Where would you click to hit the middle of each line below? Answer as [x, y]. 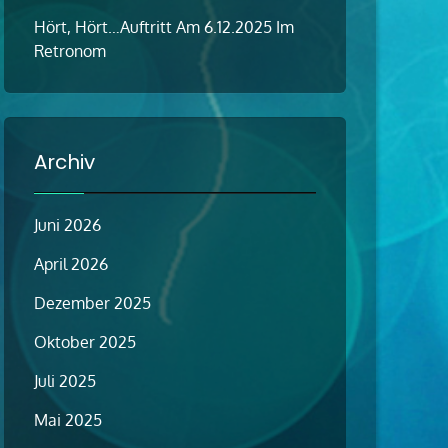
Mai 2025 [68, 420]
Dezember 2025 [92, 303]
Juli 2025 [65, 381]
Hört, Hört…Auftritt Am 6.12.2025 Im [164, 27]
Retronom [70, 51]
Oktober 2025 [85, 342]
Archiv [64, 162]
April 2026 [71, 264]
